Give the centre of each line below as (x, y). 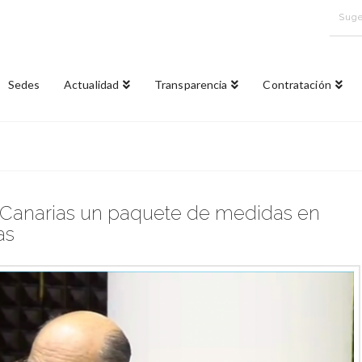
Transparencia (191, 84)
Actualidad (92, 84)
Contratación (297, 84)
